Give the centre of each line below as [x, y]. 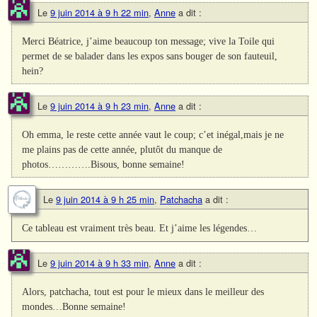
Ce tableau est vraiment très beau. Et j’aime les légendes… [140, 228]
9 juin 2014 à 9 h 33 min [99, 263]
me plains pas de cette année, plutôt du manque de [122, 150]
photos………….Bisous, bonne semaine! [104, 165]
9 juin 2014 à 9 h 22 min [99, 13]
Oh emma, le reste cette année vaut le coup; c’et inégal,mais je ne [153, 135]
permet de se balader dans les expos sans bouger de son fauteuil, [150, 56]
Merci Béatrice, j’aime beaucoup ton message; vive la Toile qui [149, 41]
